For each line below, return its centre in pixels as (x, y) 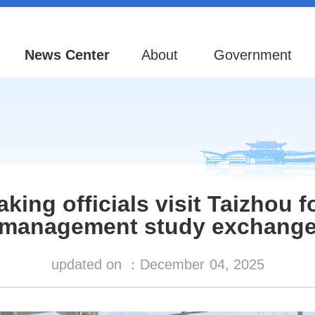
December (172, 264)
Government (253, 55)
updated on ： (95, 264)
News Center (67, 55)
